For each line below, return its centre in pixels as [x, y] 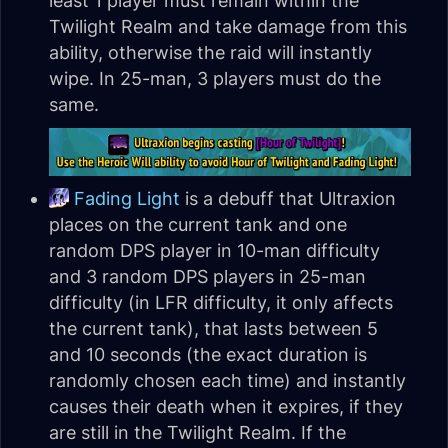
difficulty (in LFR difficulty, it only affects [221, 303]
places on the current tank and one [198, 225]
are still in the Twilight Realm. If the [197, 433]
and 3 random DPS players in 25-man [207, 277]
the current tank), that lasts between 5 [213, 329]
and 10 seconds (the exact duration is [208, 355]
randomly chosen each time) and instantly [227, 381]
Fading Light [127, 199]
